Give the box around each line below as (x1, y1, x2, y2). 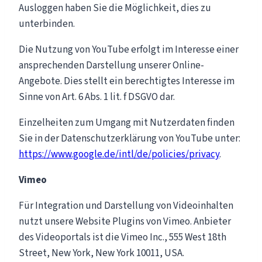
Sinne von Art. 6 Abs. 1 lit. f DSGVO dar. (19, 89, 175, 104)
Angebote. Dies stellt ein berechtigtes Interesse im (19, 74, 235, 88)
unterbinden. (19, 16, 75, 31)
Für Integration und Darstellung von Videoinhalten (19, 198, 233, 213)
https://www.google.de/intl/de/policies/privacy (19, 147, 219, 161)
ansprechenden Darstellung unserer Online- (19, 58, 204, 73)
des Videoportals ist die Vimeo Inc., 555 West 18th (19, 230, 226, 244)
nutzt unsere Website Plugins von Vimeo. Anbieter (19, 214, 231, 229)
